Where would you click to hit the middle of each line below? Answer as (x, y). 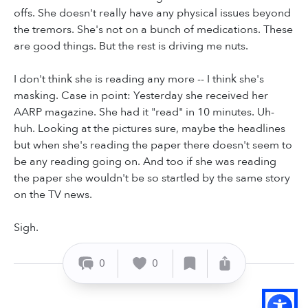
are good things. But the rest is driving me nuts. (131, 46)
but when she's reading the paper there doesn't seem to (153, 145)
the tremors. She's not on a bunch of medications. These (153, 30)
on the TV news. (53, 195)
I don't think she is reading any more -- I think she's (139, 79)
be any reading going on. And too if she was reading (145, 162)
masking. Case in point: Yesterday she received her (141, 96)
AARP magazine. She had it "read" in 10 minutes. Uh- (144, 112)
